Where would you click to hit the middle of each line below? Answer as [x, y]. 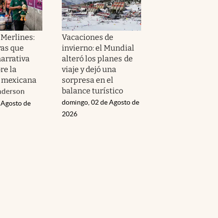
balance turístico [93, 91]
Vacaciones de [88, 37]
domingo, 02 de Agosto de [100, 102]
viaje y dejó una [89, 69]
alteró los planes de [97, 58]
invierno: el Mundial [98, 48]
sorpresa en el [88, 80]
